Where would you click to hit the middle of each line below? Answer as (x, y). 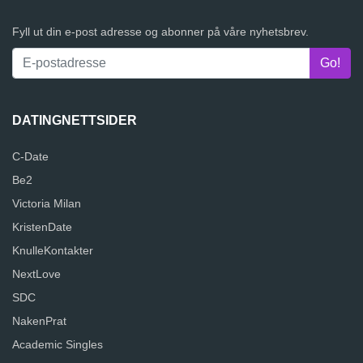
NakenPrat (39, 321)
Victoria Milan (47, 203)
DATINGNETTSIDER (75, 120)
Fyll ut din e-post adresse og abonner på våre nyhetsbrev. (160, 32)
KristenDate (42, 227)
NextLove (36, 274)
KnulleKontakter (53, 250)
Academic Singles (58, 344)
